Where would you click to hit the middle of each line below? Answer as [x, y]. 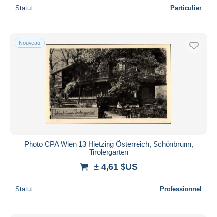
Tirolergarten [108, 152]
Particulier [186, 8]
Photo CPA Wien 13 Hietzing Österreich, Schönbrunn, [108, 144]
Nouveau [30, 42]
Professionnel [181, 189]
